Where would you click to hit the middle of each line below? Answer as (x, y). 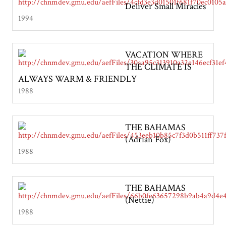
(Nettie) (140, 200)
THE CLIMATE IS (158, 67)
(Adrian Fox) (148, 139)
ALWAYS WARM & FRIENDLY (77, 79)
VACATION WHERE (164, 54)
